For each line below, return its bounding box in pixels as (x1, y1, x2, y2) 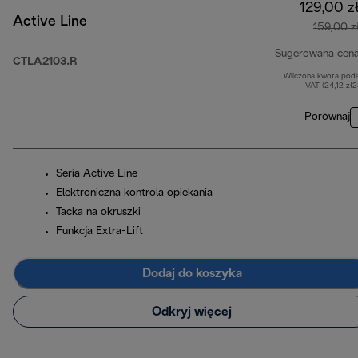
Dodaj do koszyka (141, 267, 242, 280)
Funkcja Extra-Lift (56, 226, 143, 237)
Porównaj (304, 112, 350, 123)
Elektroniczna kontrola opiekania (56, 188, 213, 199)
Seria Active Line (56, 169, 137, 180)
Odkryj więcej (152, 305, 232, 318)
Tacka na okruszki (56, 207, 141, 218)
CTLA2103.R (13, 57, 77, 68)
